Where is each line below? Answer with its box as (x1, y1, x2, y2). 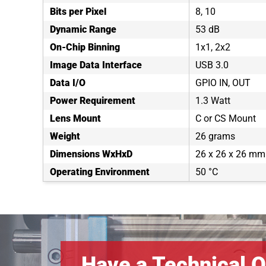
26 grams (195, 131, 235, 142)
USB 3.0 (195, 59, 229, 71)
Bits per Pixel (50, 6, 106, 17)
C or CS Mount (195, 113, 256, 124)
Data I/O (50, 77, 85, 88)
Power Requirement (50, 95, 135, 106)
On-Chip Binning (50, 42, 120, 53)
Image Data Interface (50, 59, 142, 71)
